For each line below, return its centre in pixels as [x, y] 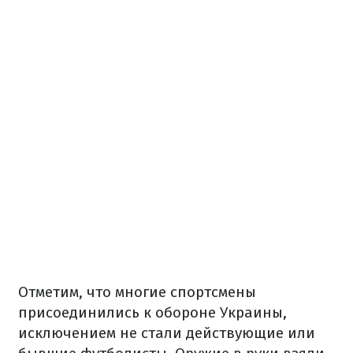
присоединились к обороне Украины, [152, 313]
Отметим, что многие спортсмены [137, 292]
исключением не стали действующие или [167, 333]
